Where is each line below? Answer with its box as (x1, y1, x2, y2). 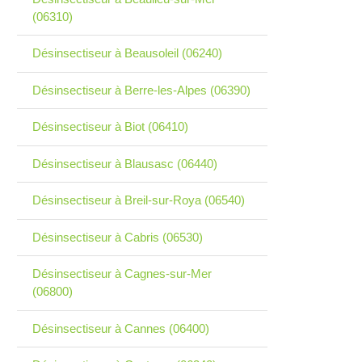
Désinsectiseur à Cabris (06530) (32, 229, 203, 244)
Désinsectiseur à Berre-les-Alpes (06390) (32, 82, 250, 97)
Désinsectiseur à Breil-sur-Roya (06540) (32, 193, 245, 208)
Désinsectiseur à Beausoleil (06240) (32, 46, 222, 61)
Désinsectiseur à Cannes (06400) (32, 321, 209, 335)
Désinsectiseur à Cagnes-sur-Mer (32, 267, 212, 281)
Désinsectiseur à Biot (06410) (32, 120, 188, 134)
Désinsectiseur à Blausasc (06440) (32, 156, 217, 170)
